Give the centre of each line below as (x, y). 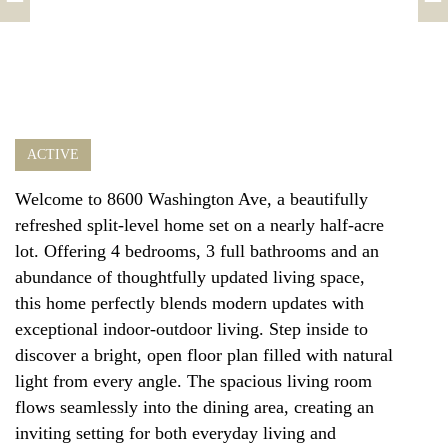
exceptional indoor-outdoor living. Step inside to (191, 329)
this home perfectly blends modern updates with (189, 303)
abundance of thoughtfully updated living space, (190, 277)
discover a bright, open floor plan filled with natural (204, 355)
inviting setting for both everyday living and (175, 433)
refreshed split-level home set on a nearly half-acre (199, 225)
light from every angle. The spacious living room (193, 381)
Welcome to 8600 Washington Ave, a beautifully (191, 199)
